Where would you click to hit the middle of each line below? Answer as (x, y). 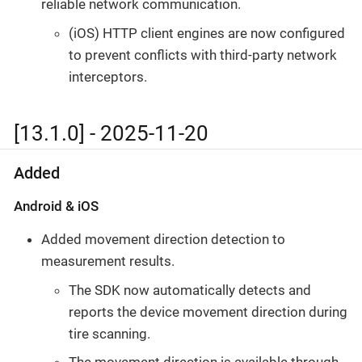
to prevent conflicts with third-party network (203, 55)
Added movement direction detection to (163, 239)
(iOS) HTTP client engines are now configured (207, 33)
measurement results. (108, 261)
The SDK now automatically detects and (190, 290)
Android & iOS (56, 206)
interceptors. (108, 76)
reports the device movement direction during (208, 311)
